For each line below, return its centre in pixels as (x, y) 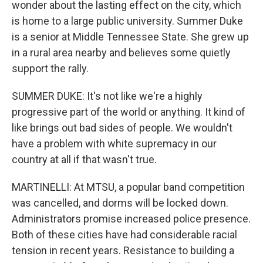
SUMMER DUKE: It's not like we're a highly (107, 96)
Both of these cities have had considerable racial (124, 235)
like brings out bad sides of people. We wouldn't (122, 128)
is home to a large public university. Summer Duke (127, 21)
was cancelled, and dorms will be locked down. (120, 203)
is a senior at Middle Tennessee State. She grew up (130, 37)
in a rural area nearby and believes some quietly (121, 53)
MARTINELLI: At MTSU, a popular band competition (128, 187)
